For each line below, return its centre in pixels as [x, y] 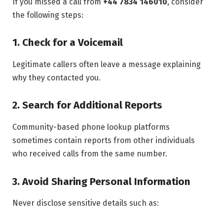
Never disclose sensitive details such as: [86, 203]
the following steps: [48, 15]
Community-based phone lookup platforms [91, 127]
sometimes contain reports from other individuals [104, 140]
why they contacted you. [56, 77]
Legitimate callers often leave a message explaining [107, 64]
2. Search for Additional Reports [87, 105]
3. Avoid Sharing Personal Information [101, 181]
